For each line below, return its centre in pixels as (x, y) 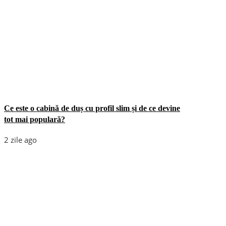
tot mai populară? (35, 119)
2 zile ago (20, 139)
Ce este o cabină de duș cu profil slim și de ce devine (92, 108)
